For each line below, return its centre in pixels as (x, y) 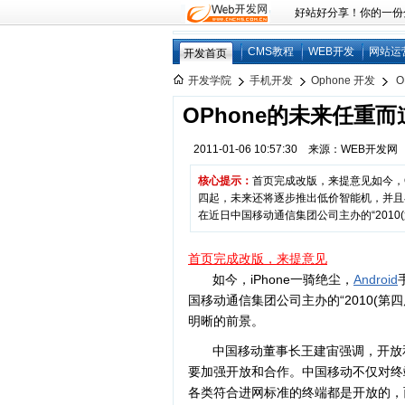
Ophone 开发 (343, 80)
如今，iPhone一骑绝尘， (283, 279)
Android (376, 279)
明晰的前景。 (226, 321)
